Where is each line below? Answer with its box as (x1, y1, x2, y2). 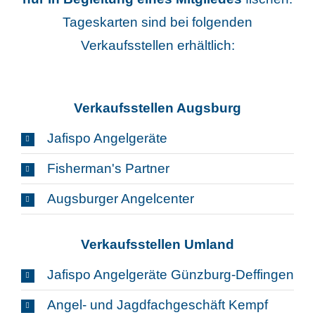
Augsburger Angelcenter (46, 191, 194, 207)
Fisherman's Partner (46, 161, 169, 176)
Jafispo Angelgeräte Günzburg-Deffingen (46, 267, 294, 283)
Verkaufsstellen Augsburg (74, 101, 241, 116)
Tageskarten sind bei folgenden (63, 15, 252, 30)
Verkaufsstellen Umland (81, 237, 234, 252)
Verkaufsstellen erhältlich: (80, 38, 235, 53)
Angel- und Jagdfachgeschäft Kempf (46, 297, 268, 313)
